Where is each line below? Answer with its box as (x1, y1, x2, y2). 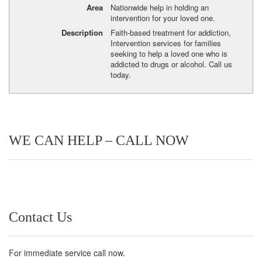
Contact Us (9, 209, 72, 225)
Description (61, 27, 103, 39)
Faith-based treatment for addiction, (110, 27, 231, 39)
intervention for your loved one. (110, 12, 215, 23)
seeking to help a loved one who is (110, 48, 227, 60)
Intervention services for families (110, 37, 221, 49)
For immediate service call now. (9, 247, 125, 259)
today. (110, 69, 131, 81)
